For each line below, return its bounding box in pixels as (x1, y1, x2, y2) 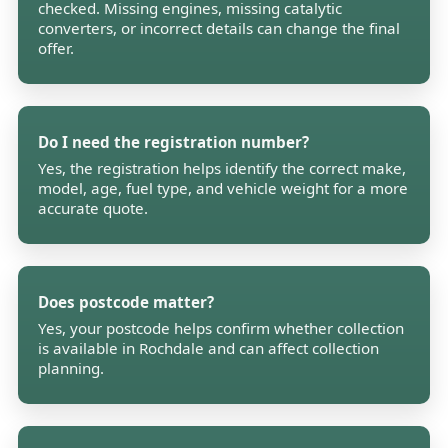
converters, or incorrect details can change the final (38, 18, 401, 39)
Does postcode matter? (38, 292, 215, 313)
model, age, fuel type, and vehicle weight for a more (38, 178, 409, 199)
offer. (38, 38, 75, 59)
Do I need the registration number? (38, 132, 310, 153)
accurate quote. (38, 198, 149, 219)
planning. (38, 358, 105, 379)
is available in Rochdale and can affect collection (38, 338, 380, 359)
